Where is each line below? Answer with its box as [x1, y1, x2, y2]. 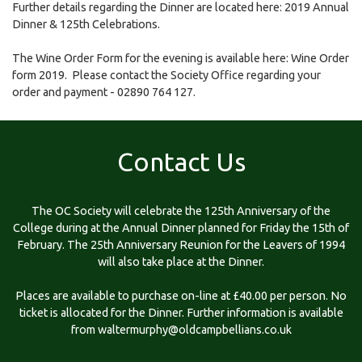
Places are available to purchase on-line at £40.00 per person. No [15, 288, 347, 302]
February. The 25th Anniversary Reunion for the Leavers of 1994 [17, 238, 345, 251]
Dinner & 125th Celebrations [12, 17, 158, 31]
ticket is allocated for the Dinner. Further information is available [19, 305, 343, 319]
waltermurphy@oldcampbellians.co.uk [97, 322, 292, 336]
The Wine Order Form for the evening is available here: [12, 51, 291, 65]
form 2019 [12, 68, 65, 82]
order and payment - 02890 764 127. [12, 85, 196, 99]
